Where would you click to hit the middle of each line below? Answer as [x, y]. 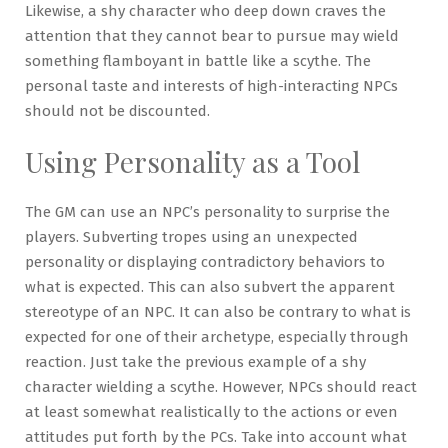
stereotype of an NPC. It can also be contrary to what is [218, 311]
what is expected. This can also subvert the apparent [210, 286]
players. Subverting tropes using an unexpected [191, 236]
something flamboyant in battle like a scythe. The [198, 61]
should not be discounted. [117, 111]
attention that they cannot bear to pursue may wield [212, 36]
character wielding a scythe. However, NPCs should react [221, 386]
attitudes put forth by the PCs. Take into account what [216, 436]
